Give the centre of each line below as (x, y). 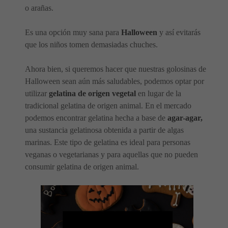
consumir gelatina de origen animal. (82, 166)
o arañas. (39, 8)
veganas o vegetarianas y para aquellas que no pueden (111, 154)
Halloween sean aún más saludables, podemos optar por (115, 81)
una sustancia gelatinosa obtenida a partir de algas (104, 130)
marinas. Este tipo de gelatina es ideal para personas (108, 142)
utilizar (37, 93)
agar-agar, (185, 118)
